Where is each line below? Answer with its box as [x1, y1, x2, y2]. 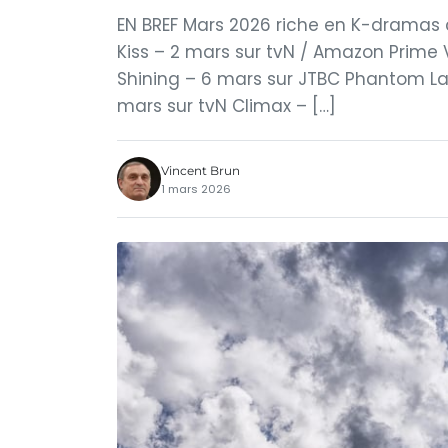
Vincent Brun [161, 162, 240, 178]
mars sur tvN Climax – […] [117, 94, 336, 118]
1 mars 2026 [161, 180, 231, 197]
